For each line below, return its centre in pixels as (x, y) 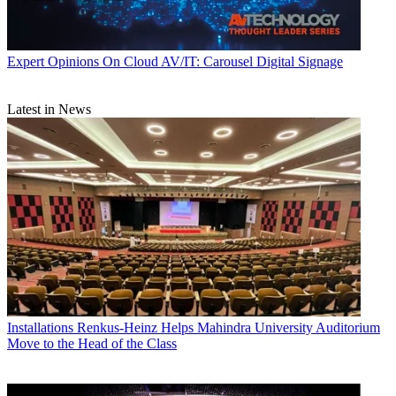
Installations (40, 327)
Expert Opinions (53, 62)
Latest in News (49, 110)
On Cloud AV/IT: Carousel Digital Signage (223, 62)
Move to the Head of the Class (92, 343)
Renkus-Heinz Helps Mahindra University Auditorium (228, 327)
